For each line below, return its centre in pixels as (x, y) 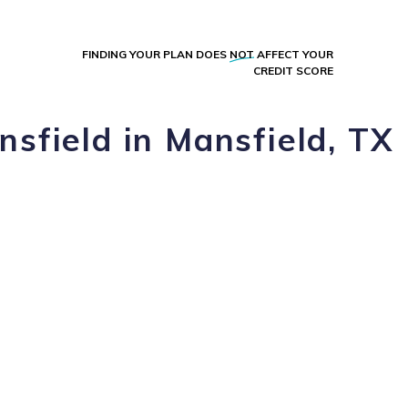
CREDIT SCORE (293, 70)
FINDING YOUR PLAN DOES (156, 54)
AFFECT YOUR (294, 54)
